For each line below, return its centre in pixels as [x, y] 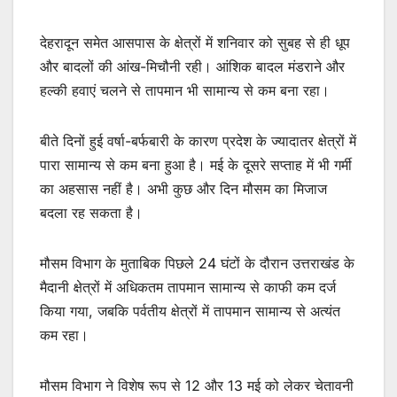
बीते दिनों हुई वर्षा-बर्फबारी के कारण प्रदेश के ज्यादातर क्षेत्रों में [198, 140]
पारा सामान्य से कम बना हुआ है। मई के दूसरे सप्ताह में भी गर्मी [196, 164]
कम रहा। [64, 335]
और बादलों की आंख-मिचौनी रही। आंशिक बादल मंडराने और [192, 66]
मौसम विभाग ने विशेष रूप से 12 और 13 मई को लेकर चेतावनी [197, 385]
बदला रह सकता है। [91, 212]
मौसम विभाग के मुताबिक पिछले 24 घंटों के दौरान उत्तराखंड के [197, 263]
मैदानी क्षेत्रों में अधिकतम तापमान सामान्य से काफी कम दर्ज [188, 287]
